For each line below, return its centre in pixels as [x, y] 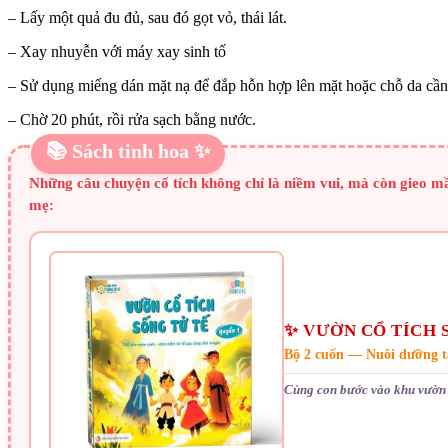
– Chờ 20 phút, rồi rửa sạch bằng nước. [132, 119]
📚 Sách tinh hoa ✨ [128, 150]
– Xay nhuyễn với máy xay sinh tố [117, 51]
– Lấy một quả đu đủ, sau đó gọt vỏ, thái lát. [147, 17]
